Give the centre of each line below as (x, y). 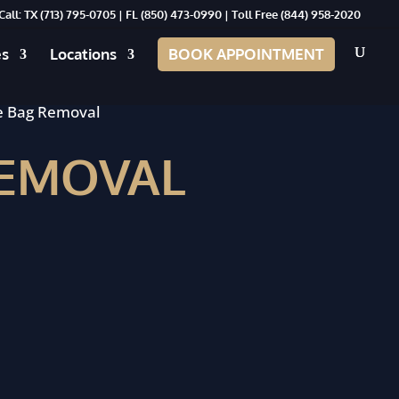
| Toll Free (251, 14)
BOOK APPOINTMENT (246, 54)
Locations (83, 54)
